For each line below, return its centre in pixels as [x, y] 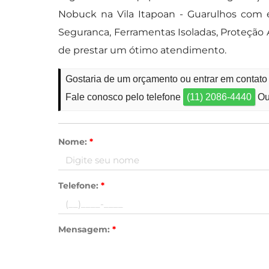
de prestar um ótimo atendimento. [143, 50]
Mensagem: [86, 229]
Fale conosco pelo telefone [125, 97]
